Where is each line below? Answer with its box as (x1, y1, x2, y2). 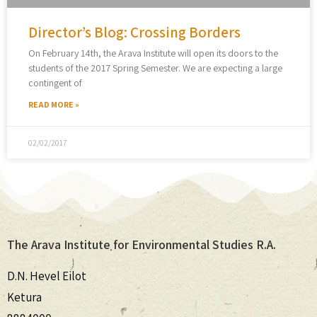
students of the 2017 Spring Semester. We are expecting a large (28, 62, 282, 75)
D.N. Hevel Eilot (7, 268, 86, 284)
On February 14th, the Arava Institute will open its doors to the (28, 47, 278, 60)
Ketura (7, 289, 42, 306)
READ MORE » (28, 99, 79, 110)
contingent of (28, 76, 82, 90)
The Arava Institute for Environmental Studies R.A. (7, 236, 276, 253)
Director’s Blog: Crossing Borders (28, 23, 241, 42)
